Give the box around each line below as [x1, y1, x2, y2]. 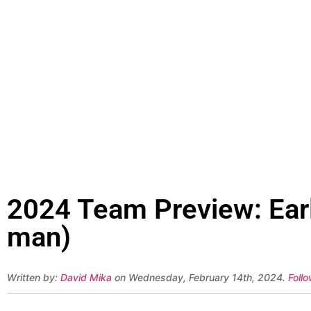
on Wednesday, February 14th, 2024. [112, 271, 288, 284]
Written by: [7, 271, 60, 284]
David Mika [60, 271, 112, 284]
